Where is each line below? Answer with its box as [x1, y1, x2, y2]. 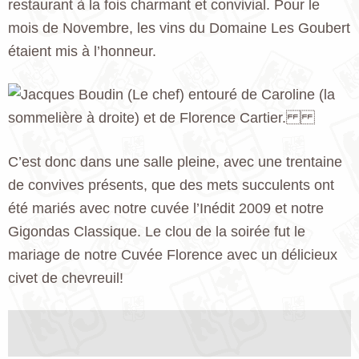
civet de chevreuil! [8, 269, 123, 286]
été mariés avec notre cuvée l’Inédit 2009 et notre [8, 200, 324, 216]
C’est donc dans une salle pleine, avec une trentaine [8, 153, 342, 170]
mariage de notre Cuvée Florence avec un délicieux [8, 246, 337, 263]
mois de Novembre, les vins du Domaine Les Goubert [8, 19, 350, 36]
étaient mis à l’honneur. [8, 42, 156, 59]
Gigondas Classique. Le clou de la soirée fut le [8, 223, 305, 240]
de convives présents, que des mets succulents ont [8, 176, 334, 193]
